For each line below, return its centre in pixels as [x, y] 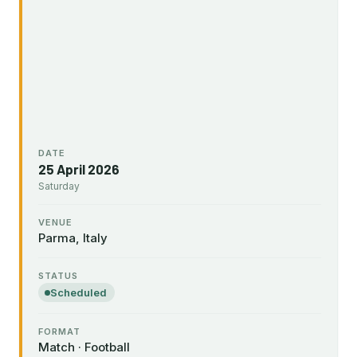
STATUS [58, 275]
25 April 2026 [79, 169]
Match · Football [84, 347]
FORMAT [59, 331]
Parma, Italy [73, 237]
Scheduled [78, 292]
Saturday [59, 186]
